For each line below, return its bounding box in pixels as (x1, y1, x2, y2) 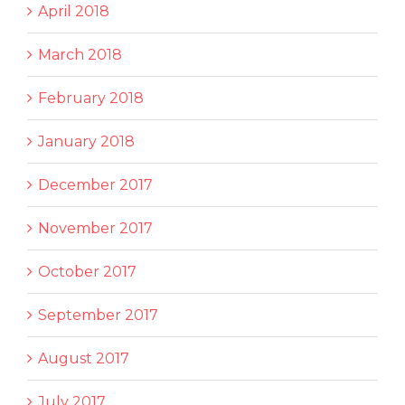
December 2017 (38, 175, 153, 193)
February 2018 (38, 89, 144, 107)
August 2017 (38, 349, 129, 367)
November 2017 (38, 219, 153, 237)
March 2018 (38, 45, 122, 63)
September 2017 (38, 306, 158, 324)
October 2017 (38, 262, 137, 280)
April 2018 (38, 2, 109, 20)
